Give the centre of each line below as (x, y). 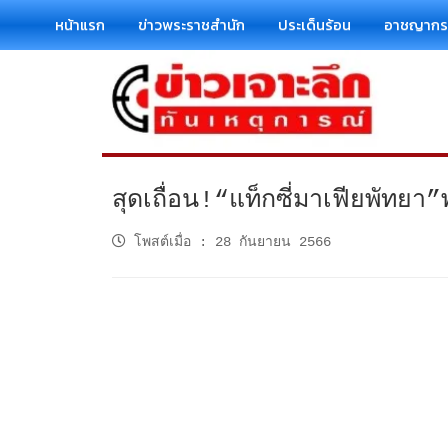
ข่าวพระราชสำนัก (191, 24)
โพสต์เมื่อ (162, 241)
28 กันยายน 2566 (273, 241)
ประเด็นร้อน (314, 24)
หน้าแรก (80, 24)
